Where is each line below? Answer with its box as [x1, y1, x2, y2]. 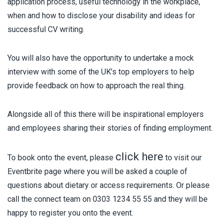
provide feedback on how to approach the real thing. [7, 81, 185, 91]
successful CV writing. [7, 25, 84, 35]
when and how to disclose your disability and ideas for [7, 11, 195, 21]
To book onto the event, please [7, 153, 115, 163]
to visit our [163, 153, 202, 163]
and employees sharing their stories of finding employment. [7, 123, 213, 133]
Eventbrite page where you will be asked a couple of [7, 167, 187, 177]
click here [115, 150, 163, 163]
